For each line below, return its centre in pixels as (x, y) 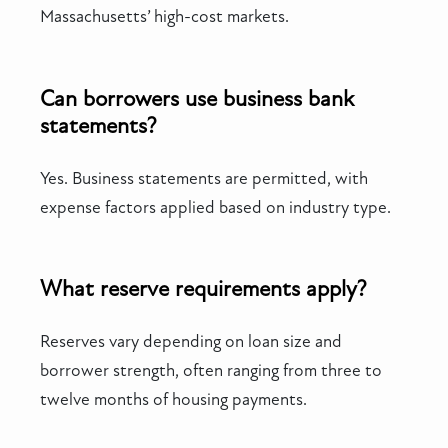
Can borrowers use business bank (197, 98)
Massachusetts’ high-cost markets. (164, 17)
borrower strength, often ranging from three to (211, 370)
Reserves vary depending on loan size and (191, 341)
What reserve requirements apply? (203, 288)
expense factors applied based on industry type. (215, 207)
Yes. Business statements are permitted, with (204, 178)
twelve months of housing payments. (173, 399)
